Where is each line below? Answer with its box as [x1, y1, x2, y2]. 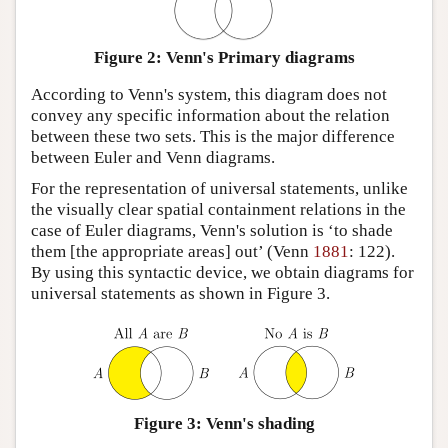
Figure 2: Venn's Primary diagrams [93, 47, 355, 67]
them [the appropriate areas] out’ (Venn [31, 242, 313, 262]
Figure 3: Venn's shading [133, 413, 315, 433]
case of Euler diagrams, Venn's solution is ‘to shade [31, 221, 393, 241]
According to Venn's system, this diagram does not [31, 85, 387, 105]
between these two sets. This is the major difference [31, 127, 395, 147]
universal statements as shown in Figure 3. [31, 284, 330, 304]
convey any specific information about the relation [31, 106, 390, 126]
